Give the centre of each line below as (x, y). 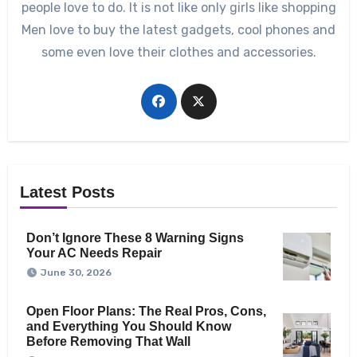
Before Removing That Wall (108, 341)
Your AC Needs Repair (94, 253)
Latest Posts (67, 192)
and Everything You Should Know (128, 326)
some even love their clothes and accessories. (178, 52)
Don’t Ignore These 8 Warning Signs (135, 237)
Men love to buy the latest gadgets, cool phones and (178, 29)
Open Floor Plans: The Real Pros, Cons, (146, 311)
